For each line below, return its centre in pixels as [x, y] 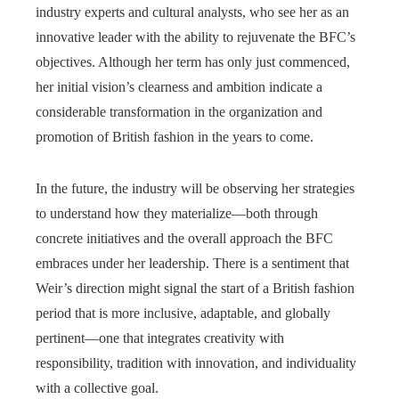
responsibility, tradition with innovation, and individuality [196, 362]
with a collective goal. [97, 387]
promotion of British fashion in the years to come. [175, 136]
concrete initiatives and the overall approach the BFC [184, 238]
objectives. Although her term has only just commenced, [193, 61]
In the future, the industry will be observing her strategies [195, 188]
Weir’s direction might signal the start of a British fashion [195, 288]
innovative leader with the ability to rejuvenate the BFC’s [195, 37]
